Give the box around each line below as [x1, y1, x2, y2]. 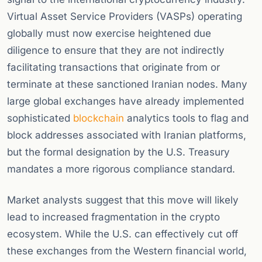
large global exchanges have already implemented [7, 95, 244, 108]
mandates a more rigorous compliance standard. [7, 163, 235, 175]
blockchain [73, 112, 124, 125]
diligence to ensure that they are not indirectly [7, 44, 225, 57]
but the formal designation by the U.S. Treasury [7, 146, 230, 158]
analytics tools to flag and [124, 112, 249, 125]
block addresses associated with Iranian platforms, [7, 129, 246, 142]
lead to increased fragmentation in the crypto [7, 211, 220, 223]
